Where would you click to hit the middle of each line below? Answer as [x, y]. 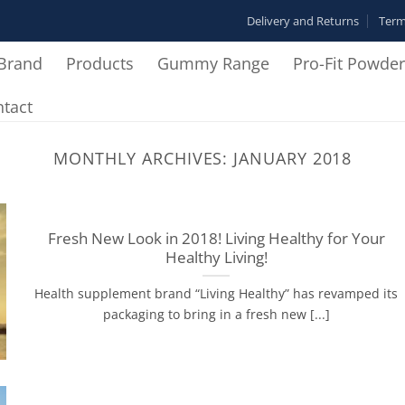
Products [100, 63]
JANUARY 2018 [293, 158]
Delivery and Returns [302, 21]
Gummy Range [213, 63]
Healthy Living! [216, 258]
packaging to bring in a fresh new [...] [216, 315]
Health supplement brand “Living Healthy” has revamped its [217, 294]
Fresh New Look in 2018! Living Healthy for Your [216, 239]
